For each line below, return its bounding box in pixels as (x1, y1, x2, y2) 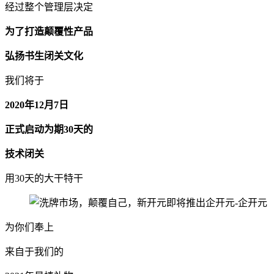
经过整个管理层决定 (5, 2, 93, 13)
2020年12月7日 (5, 100, 68, 111)
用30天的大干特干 (5, 173, 83, 184)
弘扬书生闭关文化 (5, 51, 83, 62)
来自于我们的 (5, 246, 64, 257)
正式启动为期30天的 (5, 124, 93, 135)
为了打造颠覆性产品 (5, 26, 93, 37)
